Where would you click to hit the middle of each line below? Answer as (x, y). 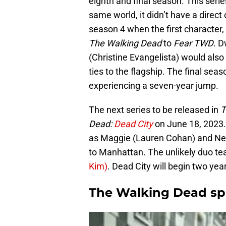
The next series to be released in (155, 109)
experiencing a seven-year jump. (154, 85)
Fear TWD (193, 43)
